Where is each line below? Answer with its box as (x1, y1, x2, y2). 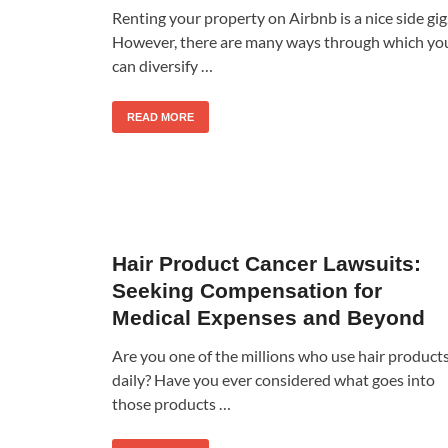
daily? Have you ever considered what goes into (112, 369, 435, 389)
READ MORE (127, 110, 194, 123)
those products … (112, 393, 231, 413)
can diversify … (112, 55, 213, 75)
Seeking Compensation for (112, 278, 382, 302)
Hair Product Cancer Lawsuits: (112, 251, 421, 275)
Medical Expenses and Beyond (112, 305, 425, 329)
